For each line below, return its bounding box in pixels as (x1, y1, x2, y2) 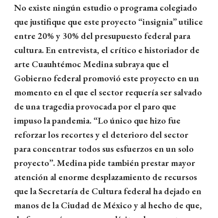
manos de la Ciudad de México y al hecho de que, (14, 199, 202, 212)
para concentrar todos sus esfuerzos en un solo (14, 143, 194, 155)
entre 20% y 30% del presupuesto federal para (14, 30, 191, 42)
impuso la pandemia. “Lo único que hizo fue (14, 114, 181, 127)
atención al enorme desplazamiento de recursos (14, 171, 198, 183)
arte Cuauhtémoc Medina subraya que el (14, 58, 169, 71)
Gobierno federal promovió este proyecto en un (14, 72, 200, 85)
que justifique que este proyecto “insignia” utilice (14, 16, 203, 28)
